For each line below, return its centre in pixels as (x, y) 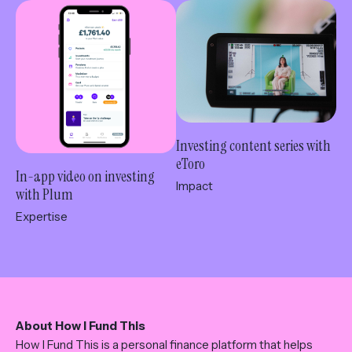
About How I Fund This (81, 325)
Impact (194, 185)
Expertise (42, 216)
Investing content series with (253, 145)
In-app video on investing (85, 176)
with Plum (44, 194)
